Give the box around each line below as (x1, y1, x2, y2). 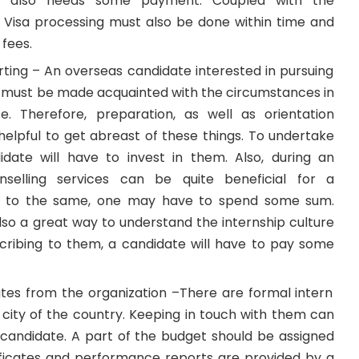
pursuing (280, 61, 334, 80)
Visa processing (4, 12, 105, 31)
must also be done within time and (104, 12, 335, 31)
